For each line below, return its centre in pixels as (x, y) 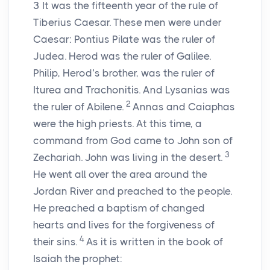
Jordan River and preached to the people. (133, 191)
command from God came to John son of (133, 141)
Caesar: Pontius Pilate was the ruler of (124, 39)
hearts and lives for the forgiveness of (124, 225)
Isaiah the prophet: (78, 259)
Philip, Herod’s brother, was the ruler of (124, 73)
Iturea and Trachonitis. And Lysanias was (132, 90)
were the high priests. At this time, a (118, 124)
